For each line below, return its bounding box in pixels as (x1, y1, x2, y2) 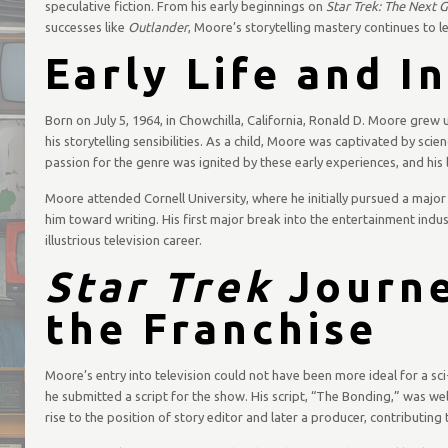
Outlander (127, 20, 188, 34)
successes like (44, 20, 128, 34)
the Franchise (44, 305, 378, 352)
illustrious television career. (44, 233, 202, 247)
